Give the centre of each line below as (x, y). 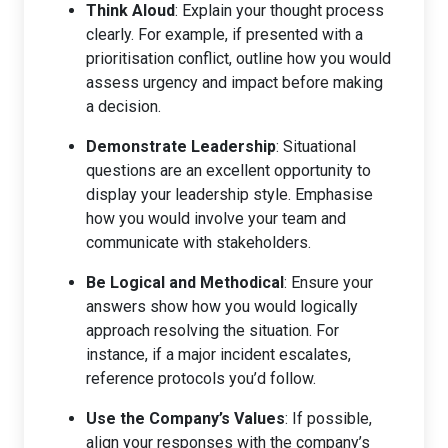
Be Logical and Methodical (185, 282)
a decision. (123, 106)
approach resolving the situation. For (212, 330)
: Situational (316, 146)
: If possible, (328, 418)
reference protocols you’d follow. (201, 378)
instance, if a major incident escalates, (218, 354)
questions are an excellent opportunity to (228, 170)
